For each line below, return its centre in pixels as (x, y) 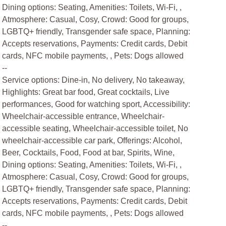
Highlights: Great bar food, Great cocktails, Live (86, 92)
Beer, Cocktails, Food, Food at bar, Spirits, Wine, (89, 153)
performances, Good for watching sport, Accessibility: (96, 104)
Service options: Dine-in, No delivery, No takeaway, (94, 80)
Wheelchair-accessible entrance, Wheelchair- (83, 116)
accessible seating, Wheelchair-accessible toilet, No (95, 128)
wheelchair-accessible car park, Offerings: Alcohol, (92, 140)
